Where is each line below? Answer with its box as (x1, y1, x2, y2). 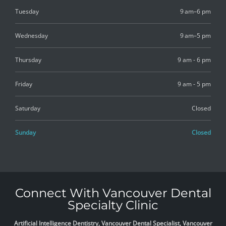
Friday (15, 79, 32, 88)
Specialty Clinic (68, 197, 158, 212)
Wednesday (15, 31, 48, 40)
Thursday (15, 55, 41, 64)
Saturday (15, 103, 40, 112)
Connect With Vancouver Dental (15, 185, 211, 200)
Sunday (15, 128, 36, 137)
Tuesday (15, 7, 39, 16)
